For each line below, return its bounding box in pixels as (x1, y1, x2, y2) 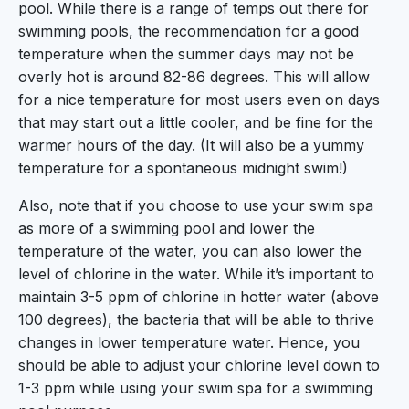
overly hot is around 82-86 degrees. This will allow (18, 68, 370, 86)
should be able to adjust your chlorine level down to (18, 356, 380, 374)
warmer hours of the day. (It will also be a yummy (18, 136, 364, 154)
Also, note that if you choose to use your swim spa (18, 196, 373, 215)
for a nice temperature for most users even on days (18, 90, 380, 109)
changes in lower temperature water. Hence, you (18, 333, 360, 351)
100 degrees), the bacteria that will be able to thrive (18, 310, 374, 329)
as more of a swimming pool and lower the (18, 219, 315, 237)
